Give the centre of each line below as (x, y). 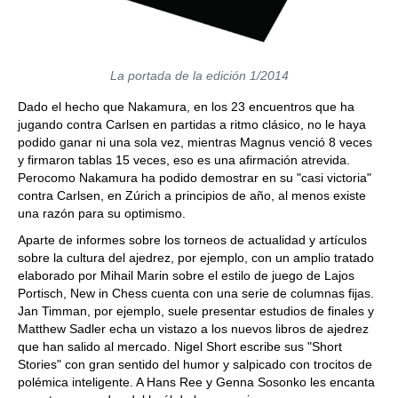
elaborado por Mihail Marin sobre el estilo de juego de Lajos (186, 275)
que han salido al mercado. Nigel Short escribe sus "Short (180, 346)
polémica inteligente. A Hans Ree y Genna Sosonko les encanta (196, 382)
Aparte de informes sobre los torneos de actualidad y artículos (192, 239)
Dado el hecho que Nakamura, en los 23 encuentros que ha (186, 106)
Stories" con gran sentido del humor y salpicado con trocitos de (195, 364)
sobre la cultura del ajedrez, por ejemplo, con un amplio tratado (196, 257)
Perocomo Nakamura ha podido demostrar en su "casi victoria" (195, 177)
